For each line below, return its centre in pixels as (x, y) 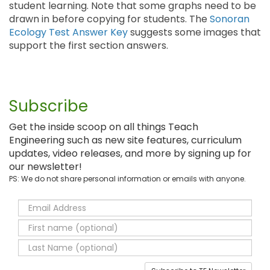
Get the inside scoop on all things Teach (104, 127)
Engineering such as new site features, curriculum (125, 140)
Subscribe (49, 106)
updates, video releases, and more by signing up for (130, 153)
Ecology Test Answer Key (68, 32)
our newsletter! (46, 167)
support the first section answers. (89, 46)
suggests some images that (194, 32)
